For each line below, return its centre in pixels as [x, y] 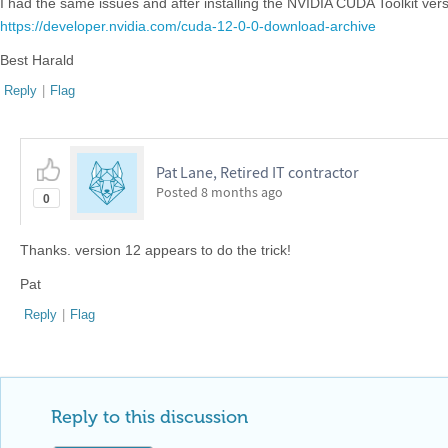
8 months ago [242, 192]
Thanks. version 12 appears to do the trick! [155, 250]
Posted [178, 192]
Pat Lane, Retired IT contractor [257, 172]
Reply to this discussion [149, 417]
